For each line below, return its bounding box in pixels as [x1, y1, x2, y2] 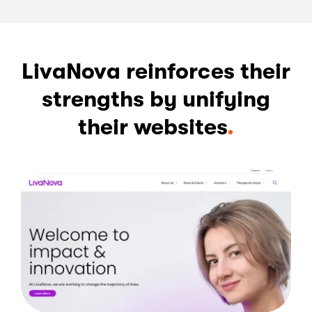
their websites [78, 114, 227, 141]
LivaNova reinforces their [22, 58, 290, 85]
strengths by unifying [42, 86, 270, 113]
